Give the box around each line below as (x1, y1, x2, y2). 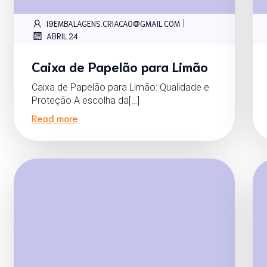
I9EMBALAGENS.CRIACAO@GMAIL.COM (46, 18, 180, 29)
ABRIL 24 (46, 30, 78, 41)
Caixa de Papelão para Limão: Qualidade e (31, 82, 209, 94)
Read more (31, 111, 77, 125)
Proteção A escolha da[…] (31, 95, 139, 107)
